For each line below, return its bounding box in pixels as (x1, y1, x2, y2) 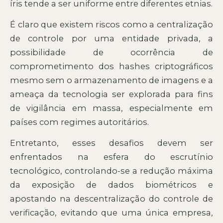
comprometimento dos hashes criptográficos (10, 61, 213, 71)
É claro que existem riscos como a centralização (10, 19, 213, 29)
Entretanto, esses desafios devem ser (10, 138, 213, 148)
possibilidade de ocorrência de (10, 47, 213, 57)
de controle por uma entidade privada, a (10, 33, 213, 43)
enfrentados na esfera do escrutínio (10, 152, 213, 162)
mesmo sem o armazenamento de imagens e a (10, 75, 213, 85)
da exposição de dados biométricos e (10, 180, 213, 190)
